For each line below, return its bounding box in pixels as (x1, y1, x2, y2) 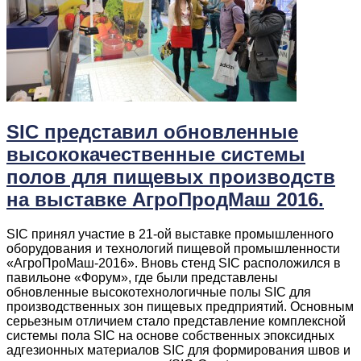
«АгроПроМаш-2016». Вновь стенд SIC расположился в (6, 255, 341, 270)
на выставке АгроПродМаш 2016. (6, 188, 324, 210)
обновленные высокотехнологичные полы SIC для (6, 284, 311, 299)
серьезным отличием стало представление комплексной (6, 313, 346, 328)
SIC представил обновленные (6, 120, 298, 143)
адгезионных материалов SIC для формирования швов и (6, 342, 351, 357)
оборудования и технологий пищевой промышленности (6, 241, 340, 255)
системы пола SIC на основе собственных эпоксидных (6, 328, 334, 342)
